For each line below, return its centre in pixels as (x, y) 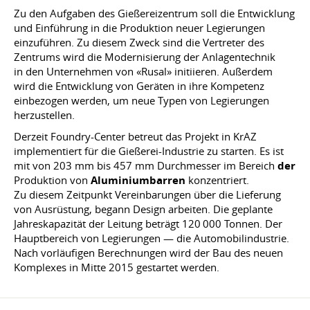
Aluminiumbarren (138, 180)
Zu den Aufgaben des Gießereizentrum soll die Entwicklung (154, 13)
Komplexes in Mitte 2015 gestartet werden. (117, 267)
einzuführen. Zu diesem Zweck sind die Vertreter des (139, 42)
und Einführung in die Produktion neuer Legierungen (139, 28)
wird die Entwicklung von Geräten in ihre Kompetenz (139, 86)
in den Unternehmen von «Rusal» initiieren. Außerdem (143, 71)
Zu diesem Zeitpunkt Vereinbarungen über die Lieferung (147, 194)
